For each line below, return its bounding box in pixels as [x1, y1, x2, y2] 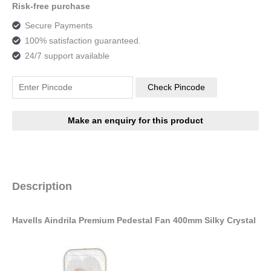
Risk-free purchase [12, 2, 90, 11]
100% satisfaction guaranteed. [24, 36, 141, 45]
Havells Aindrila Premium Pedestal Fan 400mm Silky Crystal [12, 216, 256, 226]
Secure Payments [24, 21, 93, 30]
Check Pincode [147, 82, 205, 92]
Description [12, 179, 72, 192]
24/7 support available [24, 51, 109, 60]
